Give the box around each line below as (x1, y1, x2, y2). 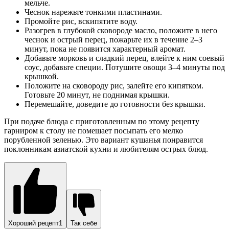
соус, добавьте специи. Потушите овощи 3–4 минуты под (25, 63, 225, 72)
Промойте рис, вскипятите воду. (25, 17, 138, 26)
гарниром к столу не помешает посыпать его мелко (4, 126, 183, 135)
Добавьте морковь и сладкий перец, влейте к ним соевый (25, 54, 224, 63)
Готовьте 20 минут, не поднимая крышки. (25, 90, 170, 100)
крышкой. (25, 72, 59, 81)
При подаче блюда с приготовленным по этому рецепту (4, 117, 199, 126)
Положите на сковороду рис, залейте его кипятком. (25, 81, 203, 90)
